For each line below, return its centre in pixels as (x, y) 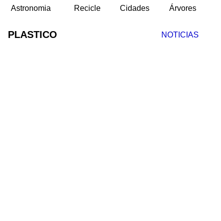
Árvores (183, 8)
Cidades (135, 8)
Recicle (87, 8)
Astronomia (31, 8)
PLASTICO (32, 35)
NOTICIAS (180, 35)
